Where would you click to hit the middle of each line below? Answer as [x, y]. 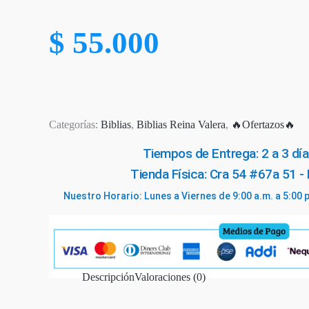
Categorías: [75, 124]
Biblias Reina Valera [181, 124]
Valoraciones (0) [170, 277]
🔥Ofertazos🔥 [263, 124]
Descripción [109, 277]
